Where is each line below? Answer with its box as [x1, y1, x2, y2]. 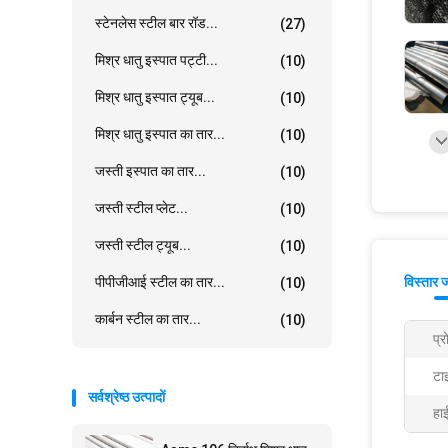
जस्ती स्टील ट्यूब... [95, 237, 191, 253]
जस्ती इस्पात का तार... [95, 163, 206, 179]
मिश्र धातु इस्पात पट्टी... [95, 52, 218, 68]
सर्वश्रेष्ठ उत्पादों [88, 389, 165, 405]
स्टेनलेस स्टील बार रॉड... [95, 15, 218, 31]
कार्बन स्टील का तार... [95, 311, 201, 327]
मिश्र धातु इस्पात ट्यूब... [95, 89, 215, 105]
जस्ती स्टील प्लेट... [95, 200, 188, 216]
